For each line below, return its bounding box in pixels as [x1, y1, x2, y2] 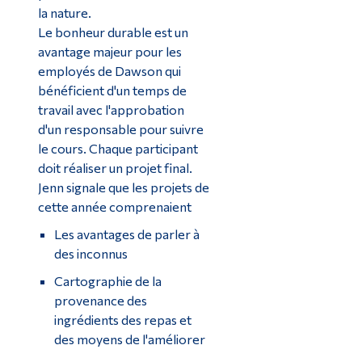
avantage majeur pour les [37, 43, 182, 59]
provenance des [53, 292, 147, 308]
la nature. [37, 4, 91, 20]
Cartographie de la [53, 272, 162, 288]
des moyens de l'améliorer [53, 330, 205, 347]
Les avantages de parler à [53, 225, 200, 242]
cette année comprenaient [37, 198, 192, 214]
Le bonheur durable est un [37, 23, 188, 40]
